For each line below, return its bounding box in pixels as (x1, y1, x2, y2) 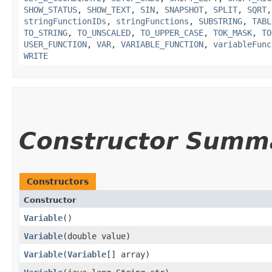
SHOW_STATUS (24, 4, 77, 15)
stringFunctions (116, 16, 189, 26)
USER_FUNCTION (24, 39, 87, 49)
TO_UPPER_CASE (140, 27, 203, 38)
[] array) (106, 249, 150, 259)
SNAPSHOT (165, 4, 203, 15)
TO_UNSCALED (77, 27, 131, 38)
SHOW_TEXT (87, 4, 131, 15)
